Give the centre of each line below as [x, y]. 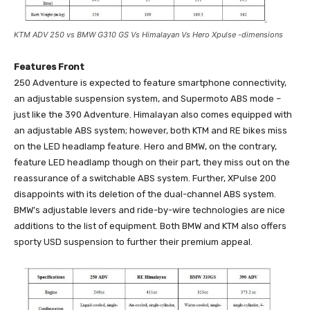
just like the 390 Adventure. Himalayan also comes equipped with [153, 115]
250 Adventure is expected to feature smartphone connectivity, [150, 83]
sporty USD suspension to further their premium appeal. [133, 242]
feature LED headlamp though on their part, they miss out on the [152, 163]
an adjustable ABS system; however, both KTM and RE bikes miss [151, 131]
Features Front [49, 67]
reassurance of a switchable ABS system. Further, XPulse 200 [145, 179]
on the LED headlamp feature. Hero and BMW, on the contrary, [145, 147]
